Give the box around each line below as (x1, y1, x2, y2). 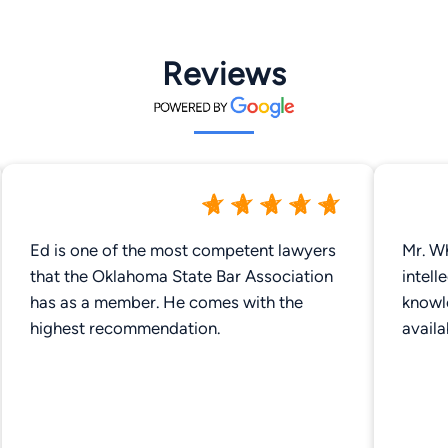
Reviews (161, 55, 287, 93)
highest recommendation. (30, 317, 220, 338)
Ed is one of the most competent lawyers (30, 239, 336, 260)
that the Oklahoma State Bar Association (30, 265, 333, 286)
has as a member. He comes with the (30, 291, 163, 312)
